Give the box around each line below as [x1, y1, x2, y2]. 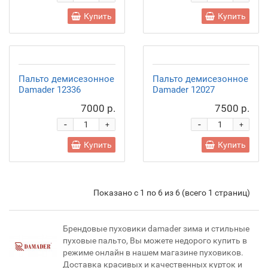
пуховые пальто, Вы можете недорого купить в [63, 236, 247, 245]
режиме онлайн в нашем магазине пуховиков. [63, 248, 243, 257]
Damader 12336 [19, 84, 81, 95]
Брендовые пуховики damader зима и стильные [63, 224, 249, 233]
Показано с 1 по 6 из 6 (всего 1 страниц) [93, 187, 250, 197]
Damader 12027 [153, 84, 215, 95]
